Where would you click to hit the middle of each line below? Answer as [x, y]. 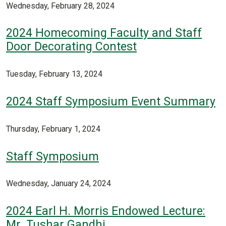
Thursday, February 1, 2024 [53, 129]
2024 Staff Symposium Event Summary [111, 102]
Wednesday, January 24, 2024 [59, 184]
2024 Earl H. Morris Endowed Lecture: [106, 211]
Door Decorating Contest [71, 47]
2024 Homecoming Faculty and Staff [104, 33]
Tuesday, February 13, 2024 [54, 74]
